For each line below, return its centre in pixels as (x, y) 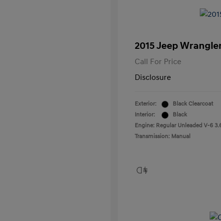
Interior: (145, 115)
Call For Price (158, 62)
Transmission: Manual (163, 136)
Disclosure (153, 77)
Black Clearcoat (193, 104)
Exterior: (146, 104)
